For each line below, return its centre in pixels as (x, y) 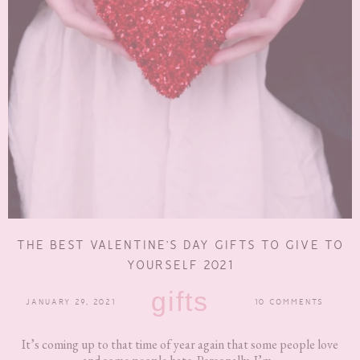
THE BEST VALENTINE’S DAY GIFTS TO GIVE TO (180, 245)
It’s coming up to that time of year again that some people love (180, 345)
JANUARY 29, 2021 (71, 302)
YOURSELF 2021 (180, 265)
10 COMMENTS (289, 302)
